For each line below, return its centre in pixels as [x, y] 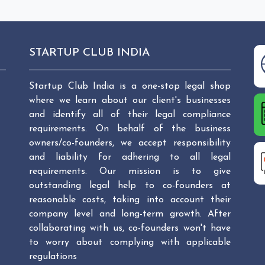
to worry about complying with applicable [130, 243]
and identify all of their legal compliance [130, 115]
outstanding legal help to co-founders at [130, 186]
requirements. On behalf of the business [130, 129]
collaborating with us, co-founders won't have [130, 228]
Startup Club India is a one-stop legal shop [130, 86]
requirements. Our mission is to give [130, 172]
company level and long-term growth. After [130, 214]
